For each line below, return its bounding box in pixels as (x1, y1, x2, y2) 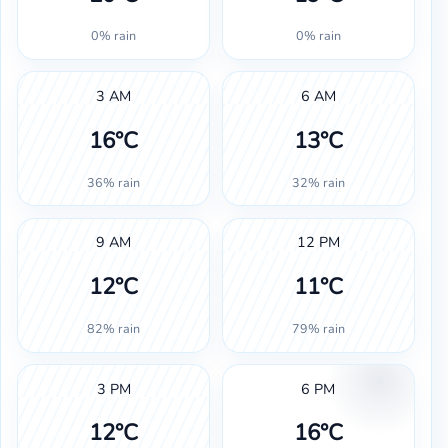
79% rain (291, 319, 345, 337)
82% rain (87, 319, 141, 337)
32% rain (291, 173, 345, 191)
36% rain (87, 173, 141, 191)
